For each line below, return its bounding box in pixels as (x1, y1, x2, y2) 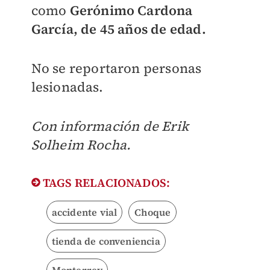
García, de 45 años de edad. (31, 20, 206, 39)
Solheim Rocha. (31, 136, 131, 154)
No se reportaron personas (31, 59, 202, 78)
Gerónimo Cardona (69, 1, 193, 20)
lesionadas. (31, 78, 104, 96)
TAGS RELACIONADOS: (40, 175, 171, 191)
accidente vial (51, 206, 118, 219)
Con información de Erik (31, 117, 189, 136)
